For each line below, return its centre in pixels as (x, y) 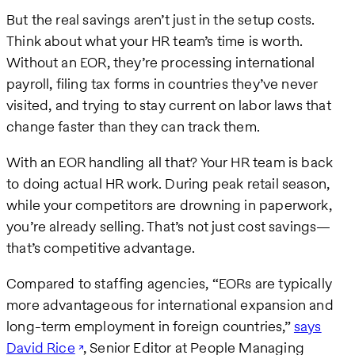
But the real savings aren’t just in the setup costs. (161, 20)
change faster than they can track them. (134, 127)
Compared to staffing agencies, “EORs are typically (169, 284)
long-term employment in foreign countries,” (150, 326)
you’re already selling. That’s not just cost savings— (169, 227)
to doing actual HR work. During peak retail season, (168, 184)
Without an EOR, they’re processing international (161, 63)
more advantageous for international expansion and (170, 305)
